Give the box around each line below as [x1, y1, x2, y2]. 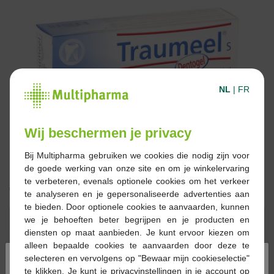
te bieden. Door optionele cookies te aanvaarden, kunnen [24, 201, 250, 212]
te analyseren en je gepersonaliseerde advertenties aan [24, 188, 250, 199]
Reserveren [184, 212, 235, 224]
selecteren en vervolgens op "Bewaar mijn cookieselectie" [24, 253, 250, 263]
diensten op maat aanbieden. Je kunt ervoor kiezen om [24, 227, 250, 237]
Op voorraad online [39, 248, 124, 260]
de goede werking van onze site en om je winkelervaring [24, 163, 250, 173]
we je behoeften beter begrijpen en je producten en [24, 214, 250, 224]
